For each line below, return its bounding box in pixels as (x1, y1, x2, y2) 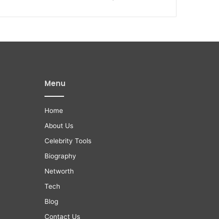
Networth (44, 167, 74, 175)
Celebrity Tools (44, 137, 91, 145)
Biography (44, 152, 76, 160)
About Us (44, 122, 73, 130)
